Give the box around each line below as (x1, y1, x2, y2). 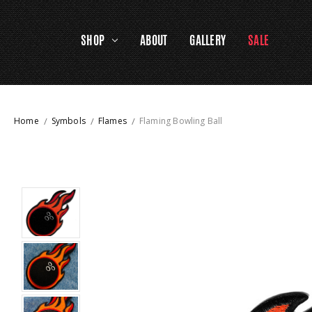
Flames (97, 115, 127, 127)
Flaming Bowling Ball (139, 115, 223, 127)
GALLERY (189, 31, 226, 49)
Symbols (51, 115, 86, 127)
